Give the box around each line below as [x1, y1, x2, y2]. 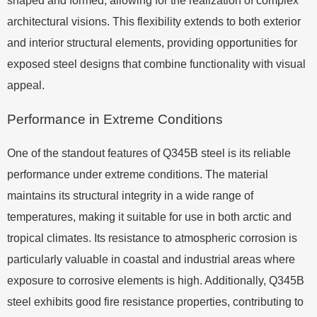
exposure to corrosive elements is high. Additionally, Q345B [7, 274, 304, 287]
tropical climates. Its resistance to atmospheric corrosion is [7, 231, 297, 244]
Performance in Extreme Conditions [7, 111, 223, 127]
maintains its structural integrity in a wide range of [7, 189, 253, 202]
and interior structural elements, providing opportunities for [7, 36, 297, 49]
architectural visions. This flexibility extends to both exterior [7, 15, 301, 28]
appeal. [7, 79, 45, 91]
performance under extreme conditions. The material [7, 168, 268, 180]
